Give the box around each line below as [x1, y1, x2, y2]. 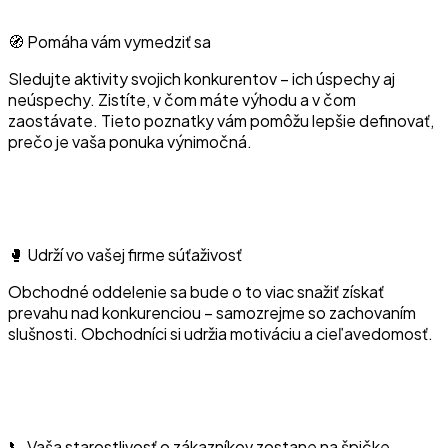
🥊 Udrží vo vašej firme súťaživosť [8, 244, 242, 265]
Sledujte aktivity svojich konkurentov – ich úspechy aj [8, 68, 395, 89]
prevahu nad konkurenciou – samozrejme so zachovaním [8, 302, 416, 323]
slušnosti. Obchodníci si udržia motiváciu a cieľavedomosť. [8, 323, 433, 344]
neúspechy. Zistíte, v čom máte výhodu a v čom [8, 89, 356, 110]
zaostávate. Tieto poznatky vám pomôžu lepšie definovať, [8, 110, 434, 131]
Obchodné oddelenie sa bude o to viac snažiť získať [8, 281, 384, 302]
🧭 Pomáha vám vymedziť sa [8, 31, 211, 52]
